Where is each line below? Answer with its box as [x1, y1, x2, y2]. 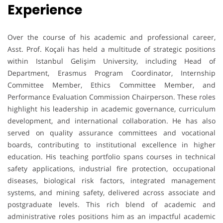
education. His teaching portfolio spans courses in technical [7, 151, 216, 161]
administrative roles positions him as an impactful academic [7, 211, 216, 221]
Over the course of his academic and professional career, [7, 32, 216, 42]
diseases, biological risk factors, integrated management [7, 175, 216, 185]
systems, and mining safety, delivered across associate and [7, 187, 216, 197]
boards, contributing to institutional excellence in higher [7, 139, 216, 149]
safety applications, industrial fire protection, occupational [7, 163, 216, 173]
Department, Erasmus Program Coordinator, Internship [7, 68, 216, 78]
